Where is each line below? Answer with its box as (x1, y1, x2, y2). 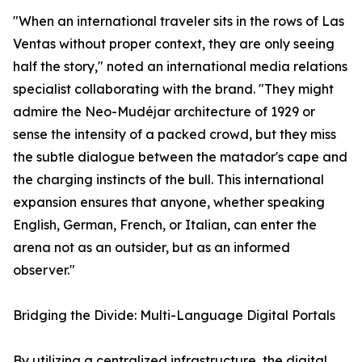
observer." (13, 262, 75, 279)
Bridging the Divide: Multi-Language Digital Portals (13, 307, 335, 324)
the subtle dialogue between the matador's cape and (13, 149, 347, 166)
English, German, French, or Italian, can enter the (13, 217, 317, 234)
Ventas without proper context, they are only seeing (13, 36, 335, 53)
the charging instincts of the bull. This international (13, 171, 324, 188)
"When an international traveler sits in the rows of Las (13, 13, 344, 30)
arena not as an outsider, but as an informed (13, 239, 290, 256)
